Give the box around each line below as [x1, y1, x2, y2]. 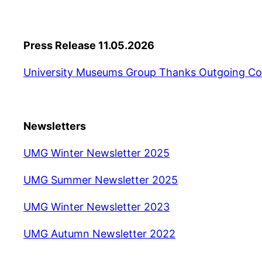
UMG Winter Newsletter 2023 [23, 201, 170, 213]
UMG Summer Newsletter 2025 [23, 174, 178, 187]
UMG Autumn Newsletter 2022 [23, 227, 175, 240]
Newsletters [23, 120, 86, 133]
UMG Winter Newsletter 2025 [23, 147, 170, 160]
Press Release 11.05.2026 [23, 39, 154, 52]
